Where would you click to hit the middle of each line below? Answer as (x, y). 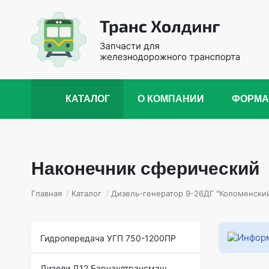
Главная (47, 193)
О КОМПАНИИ (171, 99)
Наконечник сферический (145, 168)
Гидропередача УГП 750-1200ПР (108, 238)
